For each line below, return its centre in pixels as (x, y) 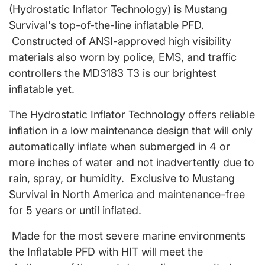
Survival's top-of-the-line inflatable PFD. (106, 25)
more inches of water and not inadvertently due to (132, 162)
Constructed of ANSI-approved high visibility (120, 41)
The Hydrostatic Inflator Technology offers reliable (132, 114)
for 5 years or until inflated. (75, 210)
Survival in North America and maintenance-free (127, 194)
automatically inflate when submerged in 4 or (119, 146)
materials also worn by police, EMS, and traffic (123, 57)
